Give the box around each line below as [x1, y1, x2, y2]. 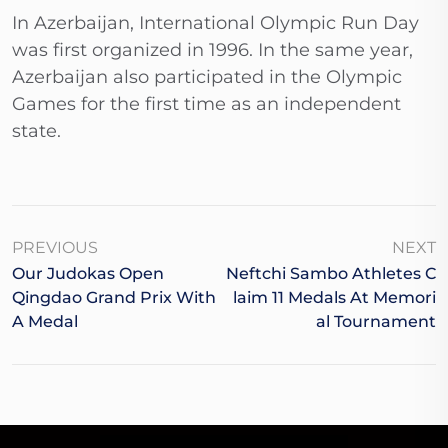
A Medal [12, 312, 78, 332]
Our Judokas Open [12, 264, 164, 284]
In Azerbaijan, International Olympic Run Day [12, 12, 419, 35]
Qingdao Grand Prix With [12, 288, 216, 308]
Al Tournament [316, 312, 436, 332]
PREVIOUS [12, 238, 98, 258]
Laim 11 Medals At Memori [233, 288, 436, 308]
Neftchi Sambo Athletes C [226, 264, 436, 284]
